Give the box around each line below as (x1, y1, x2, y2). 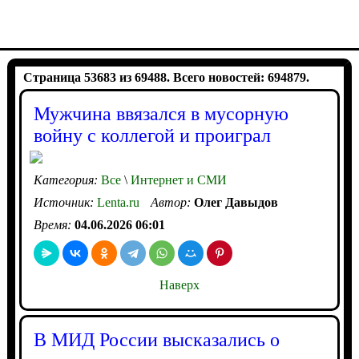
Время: (33, 218, 75, 232)
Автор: (150, 196, 194, 209)
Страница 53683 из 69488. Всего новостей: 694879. (22, 71, 309, 84)
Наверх (159, 278, 200, 292)
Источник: (33, 196, 97, 209)
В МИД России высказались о (33, 329, 280, 350)
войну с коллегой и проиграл (33, 125, 271, 146)
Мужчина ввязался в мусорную (33, 103, 288, 124)
